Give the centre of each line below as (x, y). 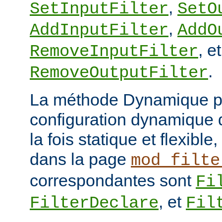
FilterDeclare (94, 203)
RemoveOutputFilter (119, 73)
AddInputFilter (99, 30)
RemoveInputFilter (114, 51)
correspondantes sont (113, 180)
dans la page (80, 159)
